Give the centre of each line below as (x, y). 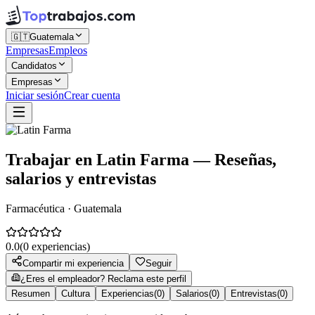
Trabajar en (51, 159)
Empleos (68, 50)
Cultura (76, 293)
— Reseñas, (233, 159)
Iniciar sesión (35, 95)
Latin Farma (143, 159)
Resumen (31, 293)
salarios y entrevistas (81, 178)
